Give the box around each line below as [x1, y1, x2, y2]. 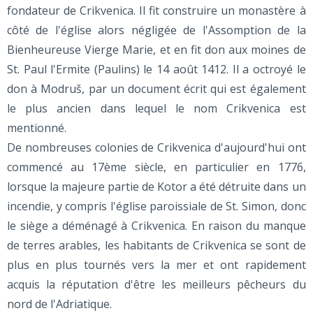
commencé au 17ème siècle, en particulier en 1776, [7, 159, 306, 175]
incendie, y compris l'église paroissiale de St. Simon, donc [7, 198, 306, 214]
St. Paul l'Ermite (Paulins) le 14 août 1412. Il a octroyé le [7, 61, 306, 78]
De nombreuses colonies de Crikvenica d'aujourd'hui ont [7, 140, 306, 156]
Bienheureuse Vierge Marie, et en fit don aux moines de [7, 42, 306, 58]
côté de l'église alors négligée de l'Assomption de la [7, 22, 306, 38]
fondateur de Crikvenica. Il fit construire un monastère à [7, 3, 306, 19]
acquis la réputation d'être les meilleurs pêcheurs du [7, 277, 306, 293]
